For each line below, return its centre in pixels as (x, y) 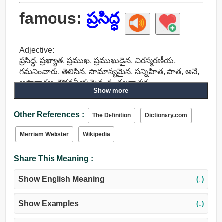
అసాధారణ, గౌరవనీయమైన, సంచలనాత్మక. (84, 83)
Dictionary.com (166, 116)
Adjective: (36, 50)
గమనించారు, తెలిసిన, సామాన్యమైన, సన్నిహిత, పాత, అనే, (109, 72)
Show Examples (48, 204)
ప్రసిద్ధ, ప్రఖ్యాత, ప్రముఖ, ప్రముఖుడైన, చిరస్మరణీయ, (97, 61)
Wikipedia (96, 135)
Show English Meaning (61, 179)
